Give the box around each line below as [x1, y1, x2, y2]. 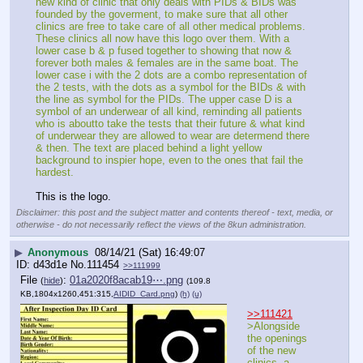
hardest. [36, 166, 74, 179]
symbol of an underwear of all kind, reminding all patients [36, 105, 302, 118]
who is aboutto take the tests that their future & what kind [36, 117, 305, 130]
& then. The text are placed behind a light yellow [36, 142, 262, 155]
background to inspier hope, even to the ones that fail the [36, 154, 303, 167]
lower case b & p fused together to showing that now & [36, 45, 292, 58]
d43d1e [33, 258, 67, 271]
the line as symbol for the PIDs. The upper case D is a [36, 93, 292, 106]
